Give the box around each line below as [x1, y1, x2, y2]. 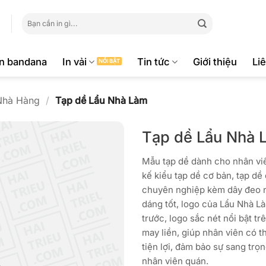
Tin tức [137, 56, 170, 68]
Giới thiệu [192, 56, 237, 68]
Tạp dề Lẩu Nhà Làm [55, 94, 147, 106]
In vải [62, 56, 87, 68]
